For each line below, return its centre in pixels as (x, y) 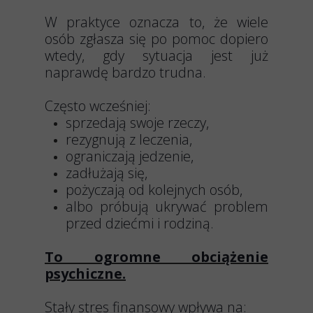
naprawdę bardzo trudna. (125, 72)
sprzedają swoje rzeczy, (137, 123)
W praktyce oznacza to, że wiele (156, 22)
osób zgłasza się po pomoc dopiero (156, 39)
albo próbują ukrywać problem (167, 206)
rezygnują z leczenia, (129, 139)
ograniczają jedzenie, (130, 156)
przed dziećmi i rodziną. (140, 223)
